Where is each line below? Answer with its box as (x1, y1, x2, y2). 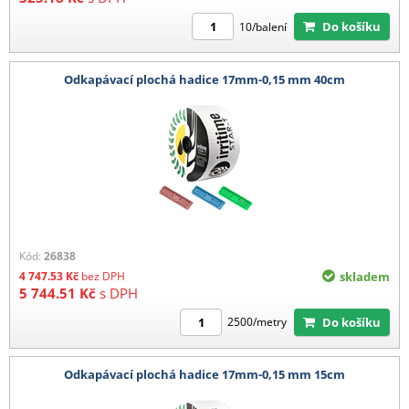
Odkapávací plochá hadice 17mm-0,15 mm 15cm (64, 366, 345, 383)
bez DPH (81, 267, 125, 284)
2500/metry (227, 314, 287, 330)
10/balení (239, 18, 287, 35)
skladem (340, 267, 390, 285)
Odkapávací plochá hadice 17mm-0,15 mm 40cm (64, 70, 345, 88)
